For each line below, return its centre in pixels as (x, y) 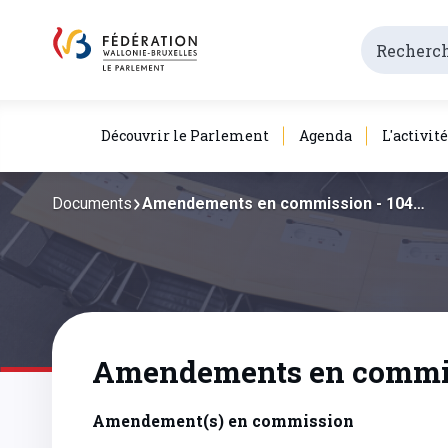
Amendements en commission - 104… (284, 203)
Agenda (325, 135)
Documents (92, 203)
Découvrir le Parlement (185, 135)
